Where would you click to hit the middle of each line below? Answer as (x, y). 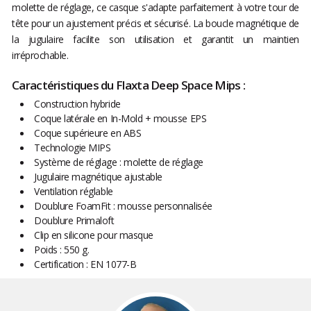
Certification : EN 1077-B (85, 264)
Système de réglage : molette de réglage (119, 162)
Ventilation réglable (74, 192)
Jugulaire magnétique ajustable (98, 177)
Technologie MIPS (73, 148)
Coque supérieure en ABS (88, 133)
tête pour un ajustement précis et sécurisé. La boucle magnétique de (155, 24)
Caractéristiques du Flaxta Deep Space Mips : (129, 85)
